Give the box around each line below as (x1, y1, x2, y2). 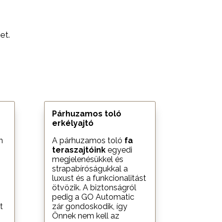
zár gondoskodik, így (52, 201, 128, 211)
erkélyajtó (52, 118, 94, 128)
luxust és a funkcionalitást (52, 173, 147, 183)
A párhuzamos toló (52, 135, 125, 145)
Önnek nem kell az (52, 211, 120, 221)
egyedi (106, 145, 133, 155)
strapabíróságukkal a (52, 164, 128, 173)
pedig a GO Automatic (52, 192, 135, 202)
